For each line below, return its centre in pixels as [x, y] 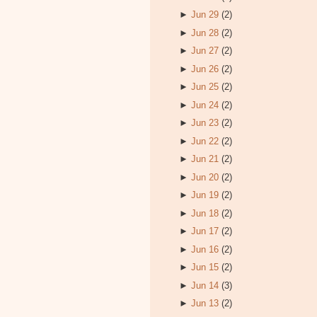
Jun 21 [205, 159]
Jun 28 [205, 33]
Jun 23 [205, 123]
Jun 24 [205, 105]
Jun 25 [205, 87]
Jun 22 [205, 141]
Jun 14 [205, 285]
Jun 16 [205, 249]
